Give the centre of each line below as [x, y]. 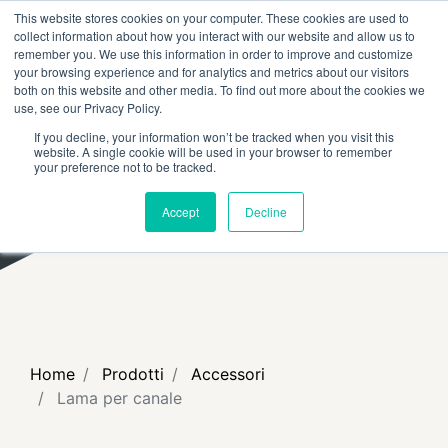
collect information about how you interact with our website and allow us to [214, 35]
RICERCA [53, 16]
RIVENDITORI [384, 16]
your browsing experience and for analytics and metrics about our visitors [211, 71]
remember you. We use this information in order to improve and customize [213, 53]
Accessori [228, 374]
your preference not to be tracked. [125, 166]
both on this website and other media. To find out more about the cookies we [219, 89]
